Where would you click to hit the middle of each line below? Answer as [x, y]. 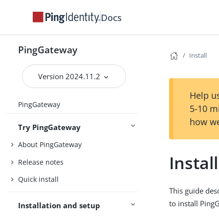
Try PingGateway [50, 127]
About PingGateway [50, 145]
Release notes [41, 162]
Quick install [39, 179]
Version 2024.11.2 [70, 76]
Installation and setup [59, 206]
